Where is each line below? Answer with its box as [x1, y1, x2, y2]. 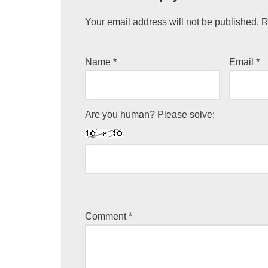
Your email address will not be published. [85, 17, 259, 28]
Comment [85, 211, 129, 222]
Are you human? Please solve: [85, 109, 215, 120]
